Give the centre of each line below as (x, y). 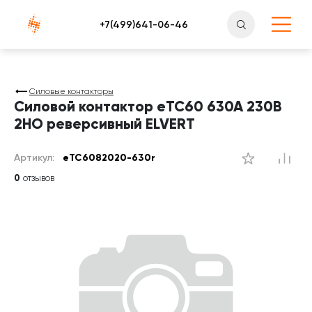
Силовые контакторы (71, 91)
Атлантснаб (41, 19)
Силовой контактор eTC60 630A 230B (148, 107)
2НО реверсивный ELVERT (104, 124)
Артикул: (36, 158)
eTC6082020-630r (109, 158)
